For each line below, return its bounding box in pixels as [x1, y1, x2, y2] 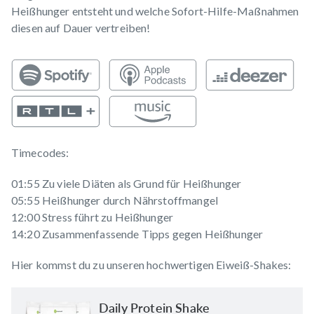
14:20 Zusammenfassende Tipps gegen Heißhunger [11, 226, 264, 240]
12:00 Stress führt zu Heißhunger [11, 210, 174, 224]
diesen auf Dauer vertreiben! [11, 21, 151, 35]
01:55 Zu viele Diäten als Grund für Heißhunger [11, 176, 242, 190]
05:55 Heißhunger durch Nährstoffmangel [11, 193, 219, 207]
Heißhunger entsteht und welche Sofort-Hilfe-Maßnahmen [11, 4, 299, 18]
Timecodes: [11, 145, 69, 159]
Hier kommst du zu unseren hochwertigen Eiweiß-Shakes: [11, 257, 292, 271]
